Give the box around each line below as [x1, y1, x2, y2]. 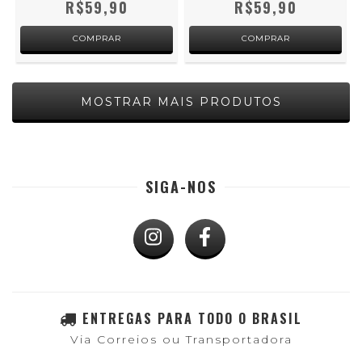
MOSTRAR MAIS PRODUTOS [80, 95, 282, 109]
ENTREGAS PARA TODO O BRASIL [82, 309, 302, 328]
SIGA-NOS [145, 176, 217, 197]
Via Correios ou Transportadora [69, 331, 293, 347]
